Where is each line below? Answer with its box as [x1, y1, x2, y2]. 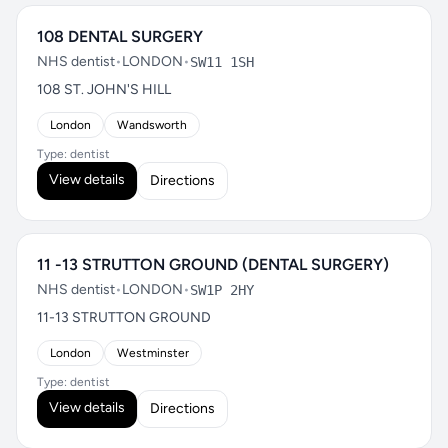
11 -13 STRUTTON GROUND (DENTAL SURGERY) [37, 255, 389, 274]
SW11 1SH [190, 54, 254, 70]
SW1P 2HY [190, 282, 254, 298]
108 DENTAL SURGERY [37, 27, 203, 46]
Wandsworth [117, 118, 187, 132]
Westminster [117, 346, 189, 360]
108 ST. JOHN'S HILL [37, 81, 171, 98]
